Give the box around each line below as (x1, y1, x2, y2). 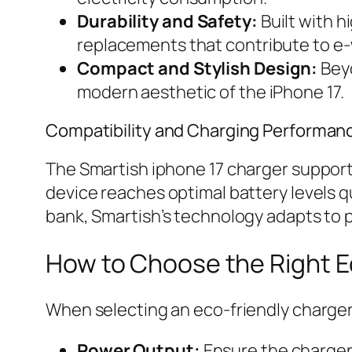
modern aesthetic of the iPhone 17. (77, 80, 344, 104)
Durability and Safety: (77, 9, 258, 34)
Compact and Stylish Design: (77, 57, 318, 81)
